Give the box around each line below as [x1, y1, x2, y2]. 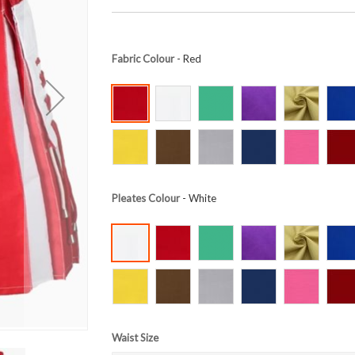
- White [179, 192, 216, 205]
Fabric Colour [111, 52, 174, 66]
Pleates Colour [111, 192, 180, 205]
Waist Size [111, 331, 158, 345]
